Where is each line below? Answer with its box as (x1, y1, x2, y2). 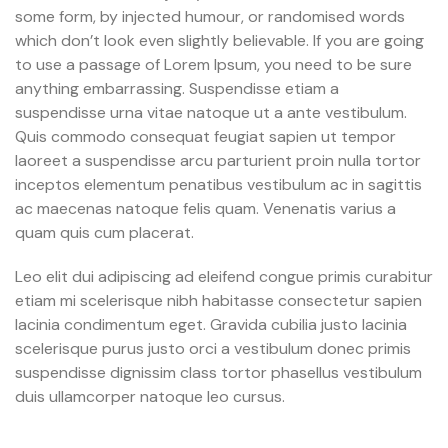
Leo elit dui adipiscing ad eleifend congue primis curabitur (15, 266, 433, 288)
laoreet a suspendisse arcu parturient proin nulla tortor (15, 150, 421, 172)
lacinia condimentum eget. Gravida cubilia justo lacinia (15, 314, 407, 336)
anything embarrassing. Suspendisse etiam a (15, 78, 339, 100)
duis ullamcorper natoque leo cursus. (15, 386, 285, 408)
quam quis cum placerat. (15, 222, 194, 244)
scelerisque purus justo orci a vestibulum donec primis (15, 338, 411, 360)
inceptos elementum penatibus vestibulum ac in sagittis (15, 174, 422, 196)
